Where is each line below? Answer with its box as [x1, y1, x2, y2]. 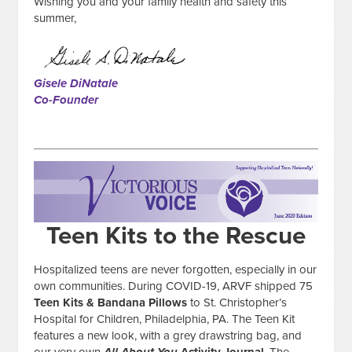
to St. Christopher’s [187, 295, 288, 310]
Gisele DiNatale [34, 76, 119, 91]
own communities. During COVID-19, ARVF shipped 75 [34, 278, 313, 293]
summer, [34, 11, 77, 26]
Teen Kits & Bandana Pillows [34, 295, 188, 310]
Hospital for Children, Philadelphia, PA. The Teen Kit [34, 311, 295, 326]
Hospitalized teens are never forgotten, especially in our [34, 262, 317, 277]
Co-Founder [34, 93, 99, 108]
